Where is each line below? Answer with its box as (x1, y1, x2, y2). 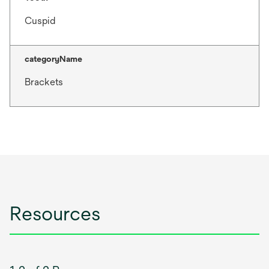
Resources (10, 202, 100, 225)
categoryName (25, 54, 82, 64)
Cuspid (25, 15, 55, 27)
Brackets (25, 76, 63, 88)
